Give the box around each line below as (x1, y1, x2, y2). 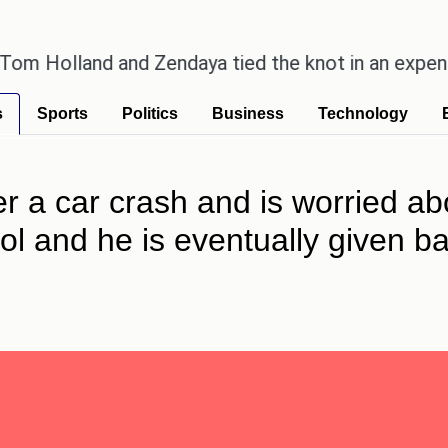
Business (212, 105, 284, 122)
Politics (122, 105, 178, 122)
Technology (318, 105, 408, 122)
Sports (37, 105, 88, 122)
